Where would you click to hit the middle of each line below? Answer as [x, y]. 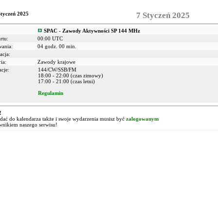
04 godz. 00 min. [57, 46]
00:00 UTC [50, 38]
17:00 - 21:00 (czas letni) [66, 81]
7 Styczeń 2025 [163, 15]
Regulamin [51, 93]
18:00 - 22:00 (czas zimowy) [71, 75]
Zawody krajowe [56, 62]
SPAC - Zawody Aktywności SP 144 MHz [92, 31]
